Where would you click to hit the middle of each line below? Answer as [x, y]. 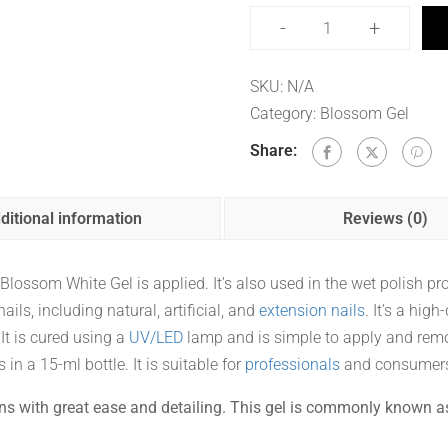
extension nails [312, 310]
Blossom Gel [364, 113]
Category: [284, 113]
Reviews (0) [385, 218]
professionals [292, 364]
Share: [273, 151]
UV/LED [156, 337]
